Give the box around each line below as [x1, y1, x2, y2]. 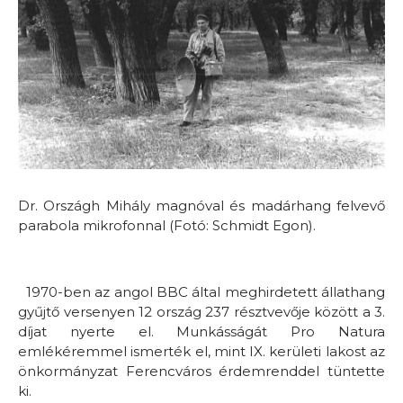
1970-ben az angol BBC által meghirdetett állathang [18, 282, 385, 300]
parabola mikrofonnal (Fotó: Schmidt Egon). [18, 216, 316, 234]
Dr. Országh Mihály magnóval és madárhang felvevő [18, 196, 385, 214]
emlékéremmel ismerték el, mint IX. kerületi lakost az [18, 342, 385, 360]
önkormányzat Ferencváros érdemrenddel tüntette [18, 362, 385, 380]
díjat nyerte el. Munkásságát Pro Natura [18, 322, 385, 340]
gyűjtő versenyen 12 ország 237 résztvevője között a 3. [18, 302, 385, 320]
